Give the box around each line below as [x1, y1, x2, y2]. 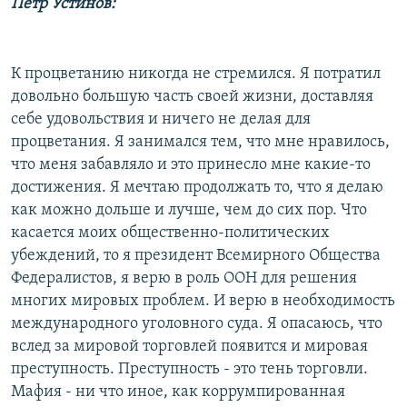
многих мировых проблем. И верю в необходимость [11, 292, 395, 310]
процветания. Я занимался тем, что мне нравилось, [11, 133, 390, 151]
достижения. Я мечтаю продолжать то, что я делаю [11, 178, 383, 196]
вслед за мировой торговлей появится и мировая [11, 337, 368, 355]
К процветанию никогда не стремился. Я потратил [11, 65, 381, 83]
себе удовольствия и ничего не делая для [11, 110, 311, 128]
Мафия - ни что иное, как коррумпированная [11, 382, 345, 401]
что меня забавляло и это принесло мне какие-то [11, 155, 371, 174]
